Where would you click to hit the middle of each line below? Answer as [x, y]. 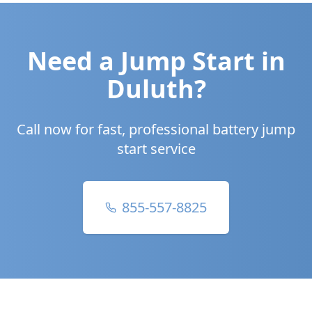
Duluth [150, 89]
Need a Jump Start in [156, 61]
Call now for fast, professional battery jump [156, 129]
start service [156, 149]
